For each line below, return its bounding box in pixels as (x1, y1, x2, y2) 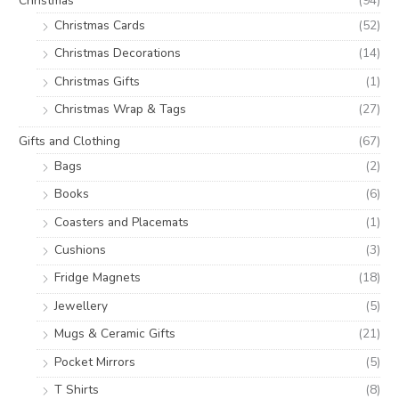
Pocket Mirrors (54, 353, 136, 370)
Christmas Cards (54, 17, 146, 35)
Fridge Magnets (54, 269, 142, 287)
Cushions (54, 240, 107, 258)
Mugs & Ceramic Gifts (54, 325, 176, 343)
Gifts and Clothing (19, 132, 121, 150)
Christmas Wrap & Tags (54, 101, 187, 118)
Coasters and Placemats (54, 213, 190, 231)
